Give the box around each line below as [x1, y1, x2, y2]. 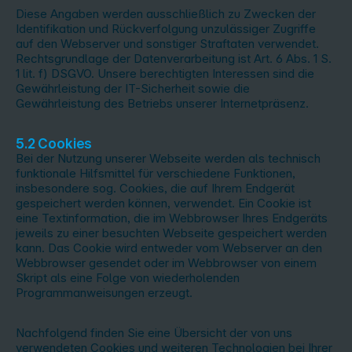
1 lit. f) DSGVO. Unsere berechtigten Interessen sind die [16, 66, 314, 81]
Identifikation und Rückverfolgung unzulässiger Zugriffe [16, 21, 316, 36]
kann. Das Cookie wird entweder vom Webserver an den [16, 240, 322, 255]
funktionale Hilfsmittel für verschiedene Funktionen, [16, 166, 295, 181]
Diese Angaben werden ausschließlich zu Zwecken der [16, 6, 316, 21]
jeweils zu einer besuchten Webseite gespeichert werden [16, 225, 327, 240]
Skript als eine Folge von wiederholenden [16, 270, 240, 285]
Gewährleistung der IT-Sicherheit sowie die [16, 81, 250, 96]
